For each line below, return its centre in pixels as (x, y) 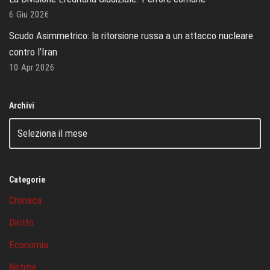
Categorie (27, 179)
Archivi (22, 105)
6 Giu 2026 (29, 14)
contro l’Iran (33, 52)
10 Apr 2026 (32, 67)
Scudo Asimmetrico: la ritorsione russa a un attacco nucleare (131, 35)
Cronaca (25, 200)
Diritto (21, 222)
